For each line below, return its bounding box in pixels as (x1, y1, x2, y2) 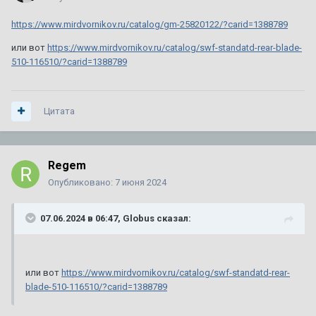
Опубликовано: (48, 177, 115, 188)
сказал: (154, 213, 191, 224)
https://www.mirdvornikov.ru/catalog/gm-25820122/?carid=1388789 (11, 19, 288, 30)
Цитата (44, 106, 75, 117)
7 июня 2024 (115, 177, 166, 188)
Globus (123, 213, 154, 224)
